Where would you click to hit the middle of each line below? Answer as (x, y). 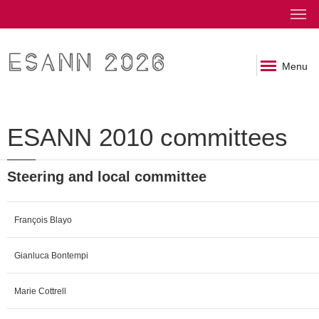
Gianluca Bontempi (51, 255)
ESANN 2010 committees (147, 137)
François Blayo (43, 220)
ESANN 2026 (87, 63)
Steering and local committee (107, 176)
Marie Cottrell (40, 291)
